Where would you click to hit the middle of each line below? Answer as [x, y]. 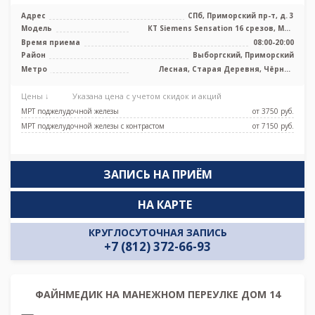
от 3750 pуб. [273, 111]
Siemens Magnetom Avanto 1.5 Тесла [222, 38]
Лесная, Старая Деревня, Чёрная [226, 69]
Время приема [51, 43]
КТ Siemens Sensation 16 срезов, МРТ [221, 28]
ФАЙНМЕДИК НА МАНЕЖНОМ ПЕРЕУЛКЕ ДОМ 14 [157, 295]
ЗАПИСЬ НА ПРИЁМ [157, 175]
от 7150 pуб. [273, 126]
